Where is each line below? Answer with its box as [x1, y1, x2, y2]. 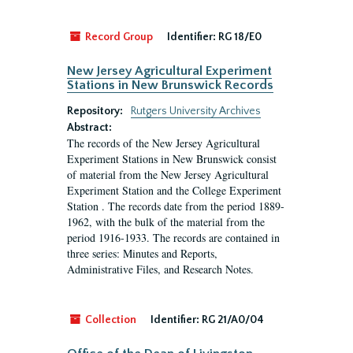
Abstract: [67, 121, 112, 134]
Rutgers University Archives [131, 105, 261, 117]
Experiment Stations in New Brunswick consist [67, 151, 277, 166]
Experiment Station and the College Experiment [67, 183, 281, 198]
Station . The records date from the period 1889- [67, 199, 284, 214]
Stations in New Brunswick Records [67, 78, 273, 92]
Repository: [67, 105, 125, 117]
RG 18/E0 [218, 31, 262, 43]
